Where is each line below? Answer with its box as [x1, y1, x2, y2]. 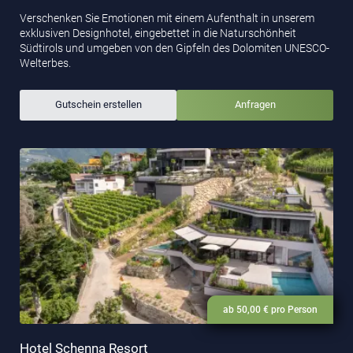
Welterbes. [20, 56, 71, 69]
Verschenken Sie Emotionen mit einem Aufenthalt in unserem [20, 11, 314, 24]
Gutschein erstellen [54, 98, 142, 111]
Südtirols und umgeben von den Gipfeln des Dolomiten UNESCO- [20, 41, 329, 54]
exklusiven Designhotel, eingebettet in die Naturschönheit [20, 26, 296, 39]
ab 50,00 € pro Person [223, 304, 318, 316]
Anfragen [234, 98, 276, 111]
